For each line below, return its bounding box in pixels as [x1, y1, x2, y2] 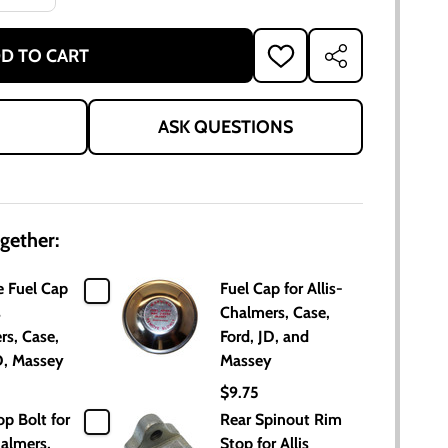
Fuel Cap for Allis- [220, 279, 343, 298]
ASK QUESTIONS [158, 116, 293, 138]
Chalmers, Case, [220, 303, 330, 322]
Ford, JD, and [220, 327, 309, 346]
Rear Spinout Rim [220, 410, 342, 429]
